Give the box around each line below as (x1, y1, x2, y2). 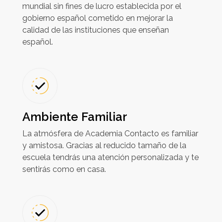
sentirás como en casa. (22, 164, 106, 174)
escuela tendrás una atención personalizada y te (22, 152, 199, 162)
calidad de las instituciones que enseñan (22, 25, 169, 35)
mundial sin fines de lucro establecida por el (22, 1, 181, 11)
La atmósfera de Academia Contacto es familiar (22, 128, 198, 138)
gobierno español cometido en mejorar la (22, 13, 173, 23)
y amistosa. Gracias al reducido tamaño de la (22, 140, 186, 150)
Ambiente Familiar (22, 109, 127, 124)
